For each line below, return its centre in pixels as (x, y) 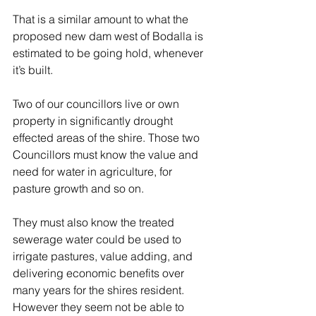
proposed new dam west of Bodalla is (109, 36)
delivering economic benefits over (100, 273)
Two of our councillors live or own (97, 104)
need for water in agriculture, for (94, 171)
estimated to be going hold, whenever (109, 53)
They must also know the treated (95, 222)
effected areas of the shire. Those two (108, 138)
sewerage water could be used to (98, 239)
